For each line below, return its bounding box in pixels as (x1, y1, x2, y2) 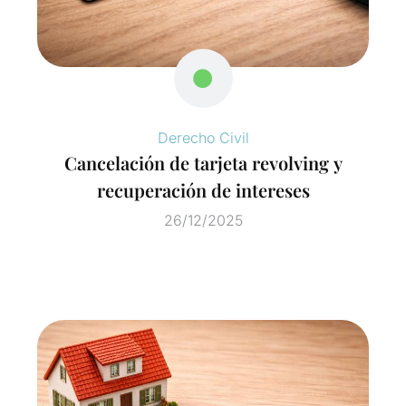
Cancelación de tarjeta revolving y (63, 150, 343, 176)
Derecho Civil (157, 129, 249, 148)
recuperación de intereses (96, 178, 310, 203)
